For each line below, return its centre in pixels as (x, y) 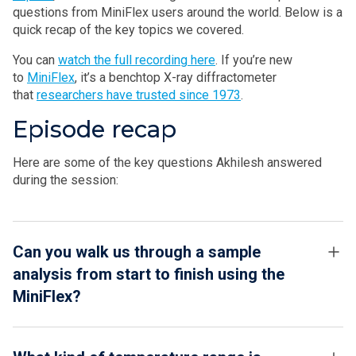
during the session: (66, 180)
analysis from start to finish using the (149, 275)
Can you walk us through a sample (137, 252)
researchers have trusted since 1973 (139, 95)
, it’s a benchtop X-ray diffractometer (176, 78)
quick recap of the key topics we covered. (128, 30)
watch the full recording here (137, 60)
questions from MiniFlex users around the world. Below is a (178, 13)
